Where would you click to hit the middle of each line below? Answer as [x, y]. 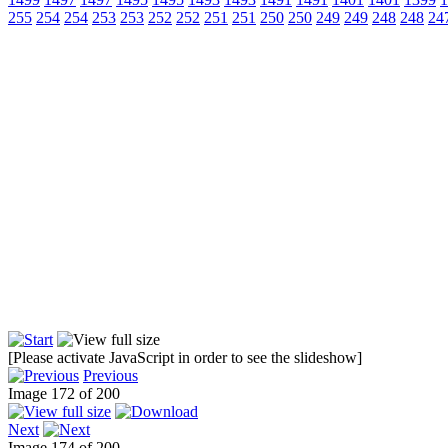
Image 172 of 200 [68, 394]
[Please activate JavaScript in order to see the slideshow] [185, 358]
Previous [110, 376]
